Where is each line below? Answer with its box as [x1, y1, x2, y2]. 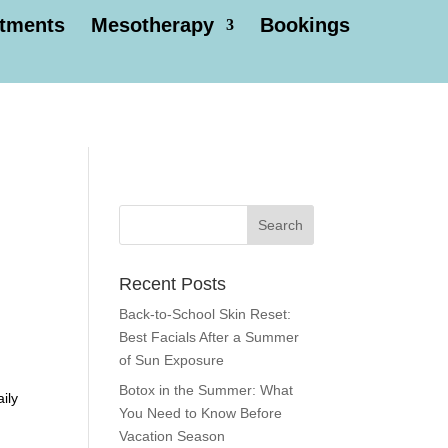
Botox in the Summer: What [119, 382, 294, 398]
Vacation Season [119, 428, 226, 444]
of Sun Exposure [119, 352, 225, 368]
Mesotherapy [91, 14, 214, 36]
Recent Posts [119, 274, 227, 294]
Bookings [260, 14, 350, 36]
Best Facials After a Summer [119, 329, 300, 345]
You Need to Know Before [119, 405, 283, 421]
